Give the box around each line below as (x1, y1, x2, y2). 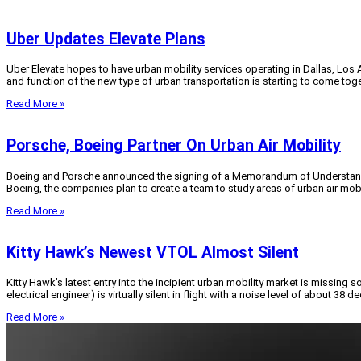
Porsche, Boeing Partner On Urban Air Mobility (6, 136, 341, 156)
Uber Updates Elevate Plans (6, 29, 205, 48)
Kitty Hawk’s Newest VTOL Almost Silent (6, 243, 299, 262)
